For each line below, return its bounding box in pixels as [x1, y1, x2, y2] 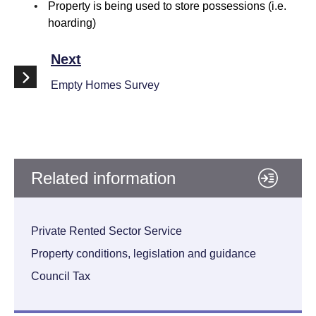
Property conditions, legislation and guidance [31, 248, 256, 260]
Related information [31, 168, 176, 188]
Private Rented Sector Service [31, 225, 182, 237]
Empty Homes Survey [51, 79, 159, 91]
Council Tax [31, 270, 90, 282]
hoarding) [47, 17, 96, 29]
